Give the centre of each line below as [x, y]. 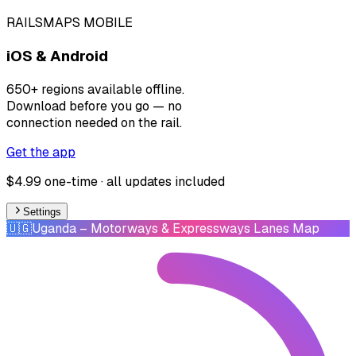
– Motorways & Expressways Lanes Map [198, 228]
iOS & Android [57, 56]
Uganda [54, 228]
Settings [43, 211]
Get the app [41, 152]
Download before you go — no [94, 106]
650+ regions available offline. [95, 89]
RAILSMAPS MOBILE [70, 23]
